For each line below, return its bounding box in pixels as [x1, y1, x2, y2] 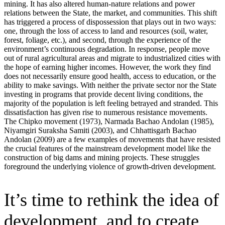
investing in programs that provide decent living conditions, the [4, 89, 203, 98]
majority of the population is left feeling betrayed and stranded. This [4, 98, 218, 107]
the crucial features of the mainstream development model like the [4, 144, 211, 153]
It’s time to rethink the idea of [4, 189, 219, 210]
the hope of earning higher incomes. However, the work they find [4, 62, 211, 71]
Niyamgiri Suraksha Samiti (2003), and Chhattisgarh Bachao [4, 126, 196, 135]
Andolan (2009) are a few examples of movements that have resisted [4, 135, 220, 144]
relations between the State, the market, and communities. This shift [4, 8, 217, 17]
